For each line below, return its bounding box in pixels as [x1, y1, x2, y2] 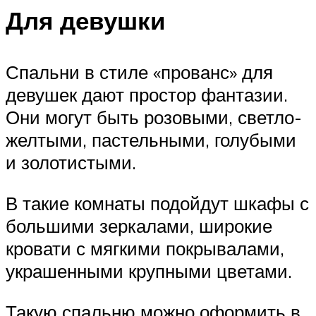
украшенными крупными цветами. [6, 259, 292, 282]
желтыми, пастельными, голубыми [6, 128, 296, 152]
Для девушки [6, 5, 166, 37]
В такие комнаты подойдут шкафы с [6, 191, 309, 214]
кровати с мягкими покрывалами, [6, 236, 284, 260]
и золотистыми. [6, 151, 136, 174]
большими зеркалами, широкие [6, 214, 272, 237]
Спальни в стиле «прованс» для [6, 61, 273, 84]
